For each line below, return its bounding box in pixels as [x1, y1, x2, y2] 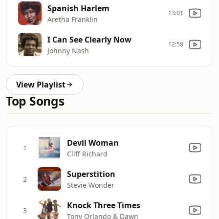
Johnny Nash [47, 45, 89, 55]
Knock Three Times [67, 199, 140, 211]
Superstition [67, 168, 115, 179]
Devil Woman [67, 137, 119, 148]
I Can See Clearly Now [47, 34, 131, 45]
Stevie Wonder [67, 180, 114, 190]
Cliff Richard [67, 149, 108, 158]
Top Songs [6, 93, 65, 109]
